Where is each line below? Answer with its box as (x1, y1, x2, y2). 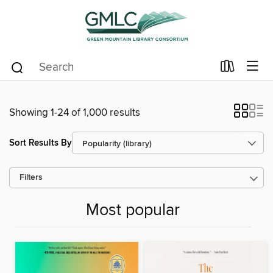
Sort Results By (9, 136, 72, 149)
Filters (19, 172, 43, 183)
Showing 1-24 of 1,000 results (9, 106, 140, 119)
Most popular (86, 200, 180, 221)
